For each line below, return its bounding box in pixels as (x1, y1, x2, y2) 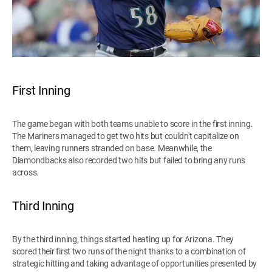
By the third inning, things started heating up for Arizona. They (12, 234, 234, 244)
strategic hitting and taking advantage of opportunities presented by (12, 258, 257, 268)
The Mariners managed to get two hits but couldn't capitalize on (12, 131, 239, 141)
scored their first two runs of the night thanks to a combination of (12, 246, 246, 256)
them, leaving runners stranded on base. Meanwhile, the (12, 143, 212, 153)
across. (12, 167, 39, 177)
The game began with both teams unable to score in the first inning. (12, 118, 253, 129)
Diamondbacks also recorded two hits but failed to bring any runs (12, 155, 246, 165)
